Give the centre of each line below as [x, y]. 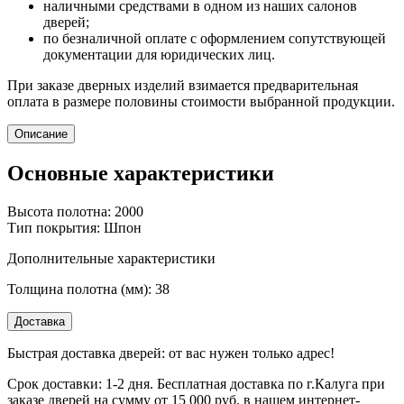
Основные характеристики [141, 173]
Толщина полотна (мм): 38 [88, 289]
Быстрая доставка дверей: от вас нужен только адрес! [171, 353]
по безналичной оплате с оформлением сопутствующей [215, 38]
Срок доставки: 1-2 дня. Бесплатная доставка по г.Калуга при [196, 383]
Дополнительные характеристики [111, 258]
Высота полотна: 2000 [75, 211]
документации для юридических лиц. [159, 54]
